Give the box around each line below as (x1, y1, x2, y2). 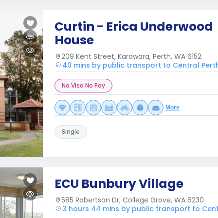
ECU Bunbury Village (54, 175, 183, 192)
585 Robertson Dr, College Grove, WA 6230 (61, 195, 204, 205)
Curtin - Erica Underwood (54, 18, 213, 35)
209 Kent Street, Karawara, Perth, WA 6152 (61, 52, 201, 61)
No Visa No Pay (62, 81, 105, 90)
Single (62, 127, 80, 136)
